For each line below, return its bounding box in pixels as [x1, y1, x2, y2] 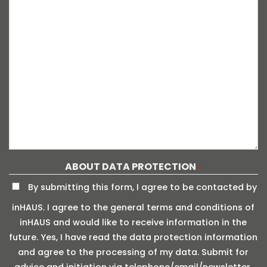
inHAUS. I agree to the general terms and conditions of [12, 201, 255, 213]
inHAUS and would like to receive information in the [20, 216, 247, 228]
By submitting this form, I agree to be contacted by [28, 181, 257, 193]
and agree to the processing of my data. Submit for [18, 246, 249, 258]
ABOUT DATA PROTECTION [64, 159, 196, 173]
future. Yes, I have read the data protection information [9, 231, 258, 243]
